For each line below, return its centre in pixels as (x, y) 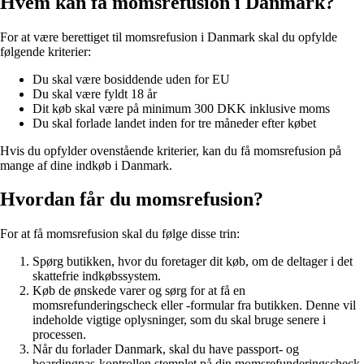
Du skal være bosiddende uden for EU (131, 79)
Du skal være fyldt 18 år (95, 93)
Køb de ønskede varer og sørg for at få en (139, 291)
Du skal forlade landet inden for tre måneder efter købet (174, 123)
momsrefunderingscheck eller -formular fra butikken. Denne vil (194, 305)
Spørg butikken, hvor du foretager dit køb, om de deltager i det (193, 262)
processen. (59, 335)
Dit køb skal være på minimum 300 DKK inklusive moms (181, 108)
